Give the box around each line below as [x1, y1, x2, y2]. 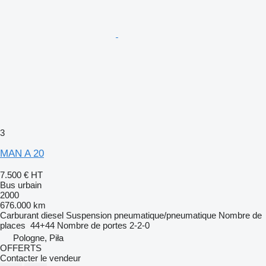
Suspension [66, 210, 112, 220]
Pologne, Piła [13, 232, 64, 243]
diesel [41, 210, 64, 220]
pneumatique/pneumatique [114, 210, 216, 220]
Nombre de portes [57, 220, 127, 230]
